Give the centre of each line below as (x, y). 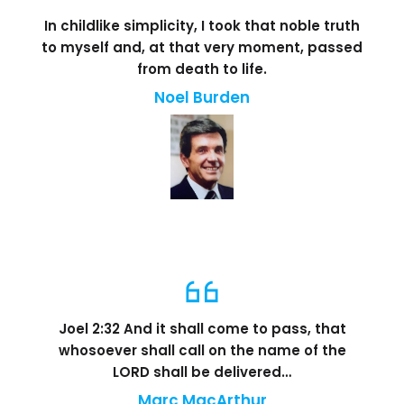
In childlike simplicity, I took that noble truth (202, 25)
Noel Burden (202, 97)
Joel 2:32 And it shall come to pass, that (202, 329)
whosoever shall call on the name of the (202, 351)
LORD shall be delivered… (202, 372)
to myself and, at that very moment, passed (202, 47)
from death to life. (202, 69)
